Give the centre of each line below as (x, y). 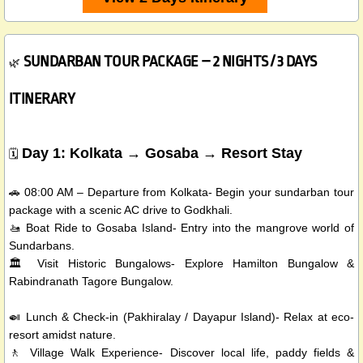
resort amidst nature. (62, 335)
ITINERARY (42, 99)
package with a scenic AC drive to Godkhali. (121, 210)
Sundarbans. (42, 246)
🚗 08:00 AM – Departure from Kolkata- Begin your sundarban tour (181, 192)
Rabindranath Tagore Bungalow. (91, 282)
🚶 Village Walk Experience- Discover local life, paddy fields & (181, 353)
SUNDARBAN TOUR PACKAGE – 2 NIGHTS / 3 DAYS (170, 62)
